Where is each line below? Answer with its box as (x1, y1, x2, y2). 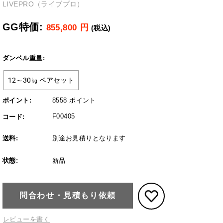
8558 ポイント (52, 97, 96, 105)
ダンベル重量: (2, 54, 45, 62)
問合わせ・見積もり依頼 (19, 191, 116, 200)
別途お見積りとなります (52, 134, 126, 142)
